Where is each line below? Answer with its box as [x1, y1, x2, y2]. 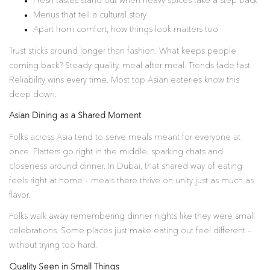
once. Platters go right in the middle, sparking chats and [9, 147, 223, 156]
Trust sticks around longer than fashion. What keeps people [9, 46, 236, 55]
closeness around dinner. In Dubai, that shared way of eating [9, 162, 242, 171]
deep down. [9, 90, 57, 99]
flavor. [9, 190, 30, 199]
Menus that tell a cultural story [33, 11, 146, 19]
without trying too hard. [9, 241, 97, 250]
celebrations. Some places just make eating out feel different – [9, 227, 251, 235]
